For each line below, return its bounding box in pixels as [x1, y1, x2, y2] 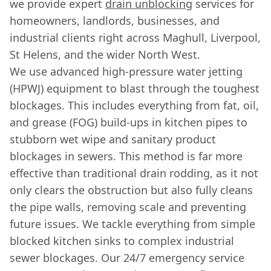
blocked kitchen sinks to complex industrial [10, 233, 234, 248]
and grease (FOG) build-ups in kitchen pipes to [10, 115, 247, 129]
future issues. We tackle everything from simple [10, 217, 255, 231]
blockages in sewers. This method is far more [10, 149, 243, 163]
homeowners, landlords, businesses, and [10, 13, 220, 28]
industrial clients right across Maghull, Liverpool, [10, 30, 261, 45]
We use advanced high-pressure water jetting [10, 64, 243, 79]
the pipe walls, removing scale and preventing [10, 200, 246, 214]
